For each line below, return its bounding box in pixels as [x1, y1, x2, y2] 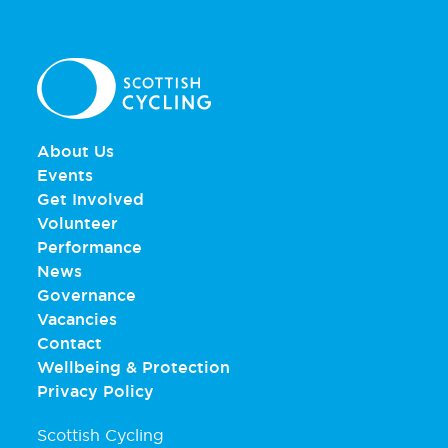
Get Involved [37, 189, 144, 208]
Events [37, 165, 93, 184]
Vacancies [37, 309, 117, 328]
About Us [37, 141, 114, 160]
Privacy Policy [37, 381, 154, 400]
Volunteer [37, 213, 118, 232]
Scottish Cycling [37, 424, 164, 445]
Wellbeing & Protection [37, 357, 230, 376]
